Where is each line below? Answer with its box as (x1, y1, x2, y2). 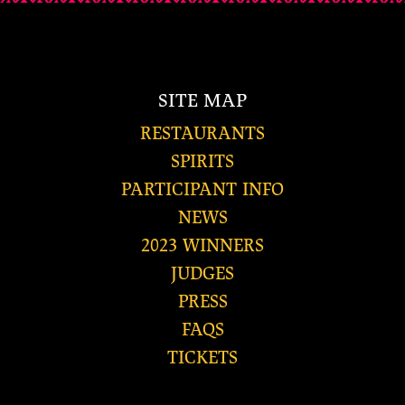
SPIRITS (171, 149, 234, 173)
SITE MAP (158, 88, 247, 112)
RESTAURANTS (140, 121, 265, 145)
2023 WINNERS (141, 233, 264, 257)
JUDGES (171, 261, 234, 285)
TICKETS (167, 345, 238, 369)
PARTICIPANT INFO (121, 177, 284, 201)
